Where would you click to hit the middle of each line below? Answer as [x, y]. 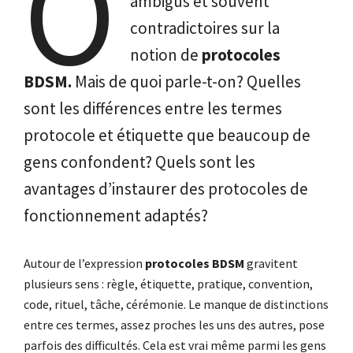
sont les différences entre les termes [153, 109]
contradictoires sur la [204, 28]
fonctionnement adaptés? [116, 216]
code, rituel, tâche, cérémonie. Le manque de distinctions [176, 305]
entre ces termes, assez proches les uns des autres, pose [174, 325]
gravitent [271, 264]
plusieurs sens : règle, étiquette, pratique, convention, [168, 284]
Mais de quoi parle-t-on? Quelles [186, 82]
